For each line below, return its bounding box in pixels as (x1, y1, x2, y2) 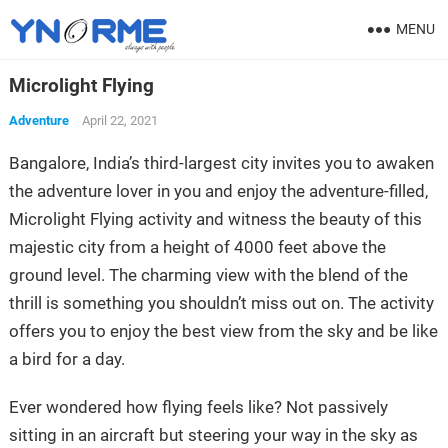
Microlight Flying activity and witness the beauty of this (8, 209, 422, 229)
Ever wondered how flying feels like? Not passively (8, 397, 388, 417)
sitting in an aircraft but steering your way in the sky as (8, 425, 418, 445)
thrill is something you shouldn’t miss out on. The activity (8, 293, 434, 313)
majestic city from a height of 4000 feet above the (8, 237, 386, 257)
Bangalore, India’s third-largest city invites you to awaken (8, 153, 434, 173)
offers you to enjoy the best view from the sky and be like (8, 321, 438, 341)
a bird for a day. (8, 349, 125, 369)
